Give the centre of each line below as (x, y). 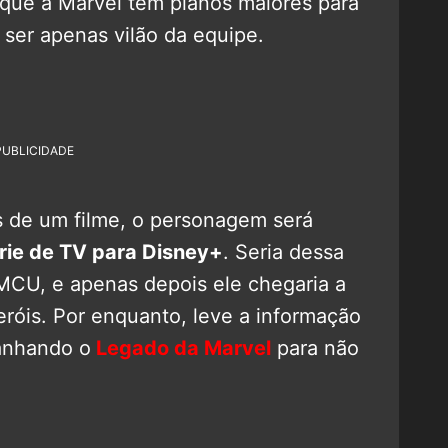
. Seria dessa (283, 251)
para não (315, 347)
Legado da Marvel (181, 347)
